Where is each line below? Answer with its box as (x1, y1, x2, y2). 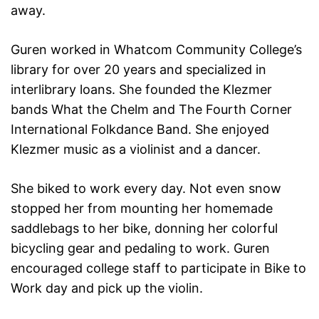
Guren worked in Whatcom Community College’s (11, 41, 302, 57)
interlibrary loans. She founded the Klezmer (11, 81, 272, 97)
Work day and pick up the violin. (11, 280, 203, 296)
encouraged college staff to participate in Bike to (11, 260, 306, 276)
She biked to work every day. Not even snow (11, 180, 281, 196)
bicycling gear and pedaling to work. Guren (11, 240, 270, 256)
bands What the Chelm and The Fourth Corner (11, 101, 292, 117)
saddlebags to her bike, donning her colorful (11, 220, 278, 236)
